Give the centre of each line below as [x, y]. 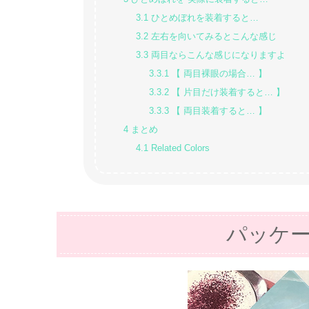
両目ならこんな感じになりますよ [217, 56]
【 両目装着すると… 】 [218, 111]
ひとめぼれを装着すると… [204, 18]
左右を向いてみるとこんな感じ [213, 37]
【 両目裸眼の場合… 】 [218, 74]
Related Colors [179, 149]
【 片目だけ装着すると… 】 [227, 93]
